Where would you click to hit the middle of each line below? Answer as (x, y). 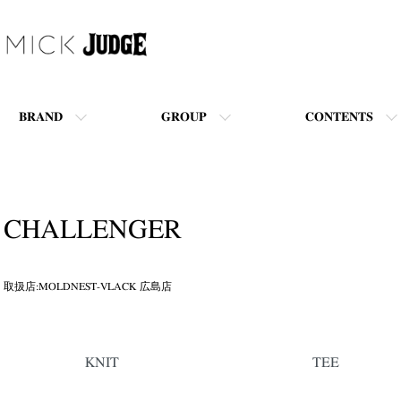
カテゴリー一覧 (47, 359)
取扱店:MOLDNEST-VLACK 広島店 (88, 286)
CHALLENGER (93, 230)
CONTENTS (339, 117)
